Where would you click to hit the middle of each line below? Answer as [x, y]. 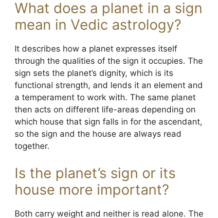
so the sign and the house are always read [98, 134]
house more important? [92, 189]
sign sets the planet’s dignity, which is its [94, 73]
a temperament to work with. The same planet [105, 97]
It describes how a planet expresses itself [96, 49]
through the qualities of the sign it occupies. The [109, 61]
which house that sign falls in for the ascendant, [109, 122]
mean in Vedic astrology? [98, 25]
